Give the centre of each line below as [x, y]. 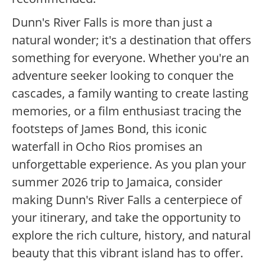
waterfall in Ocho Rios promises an [107, 147]
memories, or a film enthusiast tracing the [127, 111]
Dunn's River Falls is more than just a [112, 22]
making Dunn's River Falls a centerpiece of [127, 200]
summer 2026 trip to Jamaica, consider [117, 182]
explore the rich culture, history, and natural [131, 235]
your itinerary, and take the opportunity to [126, 218]
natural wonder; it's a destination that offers [132, 40]
